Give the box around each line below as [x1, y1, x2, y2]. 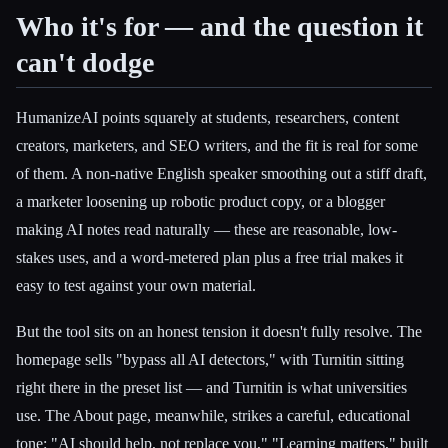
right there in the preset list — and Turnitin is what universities [16, 378, 407, 396]
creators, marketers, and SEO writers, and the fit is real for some [16, 137, 418, 155]
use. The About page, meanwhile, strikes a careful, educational [16, 406, 410, 424]
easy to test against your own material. [16, 277, 256, 295]
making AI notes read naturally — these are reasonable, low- [16, 221, 397, 239]
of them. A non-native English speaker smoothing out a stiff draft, [16, 165, 427, 183]
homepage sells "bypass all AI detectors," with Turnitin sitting [16, 350, 404, 368]
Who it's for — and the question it [16, 10, 423, 42]
